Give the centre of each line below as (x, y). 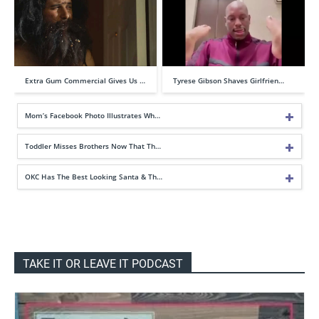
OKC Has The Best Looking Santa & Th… (94, 176)
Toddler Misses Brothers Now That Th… (93, 146)
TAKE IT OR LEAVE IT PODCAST (103, 263)
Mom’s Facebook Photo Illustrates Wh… (93, 115)
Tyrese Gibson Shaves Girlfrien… (229, 80)
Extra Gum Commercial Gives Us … (85, 80)
